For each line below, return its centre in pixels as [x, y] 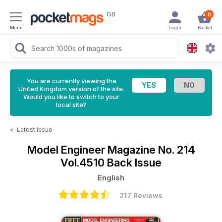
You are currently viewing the [71, 81]
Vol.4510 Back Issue [111, 163]
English [111, 178]
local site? [71, 105]
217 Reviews [141, 195]
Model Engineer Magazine [92, 150]
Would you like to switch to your [71, 97]
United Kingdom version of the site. [71, 89]
